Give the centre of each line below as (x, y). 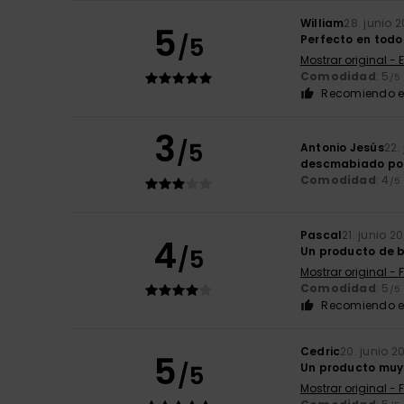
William (322, 23)
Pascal (321, 235)
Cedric (320, 352)
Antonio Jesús (342, 148)
